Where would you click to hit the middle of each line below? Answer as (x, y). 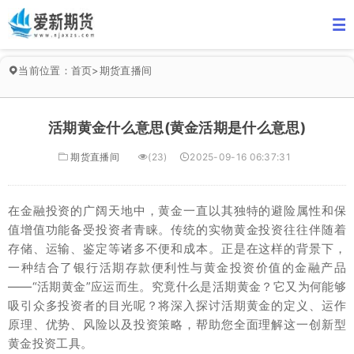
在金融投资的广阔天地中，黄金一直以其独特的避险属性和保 (177, 211)
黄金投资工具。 (51, 343)
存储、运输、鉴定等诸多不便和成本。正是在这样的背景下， (177, 249)
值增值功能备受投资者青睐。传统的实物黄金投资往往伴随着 (177, 230)
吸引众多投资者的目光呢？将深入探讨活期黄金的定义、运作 (177, 305)
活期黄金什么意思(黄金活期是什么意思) (177, 128)
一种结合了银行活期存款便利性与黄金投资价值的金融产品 (177, 267)
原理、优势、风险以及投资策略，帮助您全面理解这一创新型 (177, 324)
